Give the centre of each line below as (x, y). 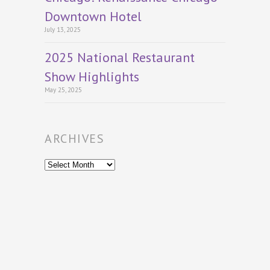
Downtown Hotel (93, 17)
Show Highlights (92, 77)
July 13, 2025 (63, 30)
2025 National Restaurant (120, 58)
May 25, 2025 (63, 90)
